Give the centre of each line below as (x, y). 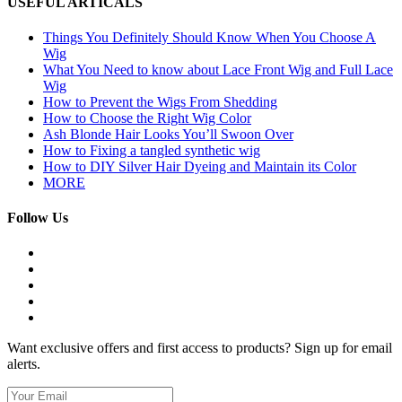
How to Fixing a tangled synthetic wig (152, 150)
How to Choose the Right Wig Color (147, 118)
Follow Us (38, 218)
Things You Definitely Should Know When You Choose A (210, 37)
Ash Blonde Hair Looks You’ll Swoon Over (168, 134)
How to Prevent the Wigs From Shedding (160, 101)
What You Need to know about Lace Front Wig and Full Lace (218, 69)
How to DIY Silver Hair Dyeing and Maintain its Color (200, 166)
